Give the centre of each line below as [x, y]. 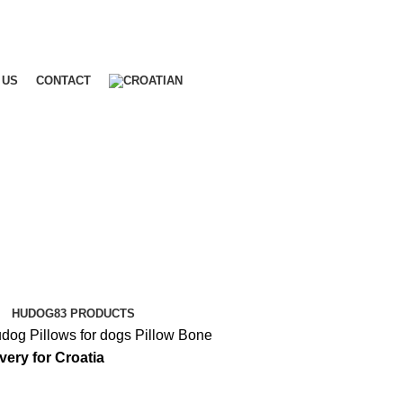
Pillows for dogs [82, 336]
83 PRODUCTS [95, 314]
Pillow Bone [173, 336]
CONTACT [63, 81]
